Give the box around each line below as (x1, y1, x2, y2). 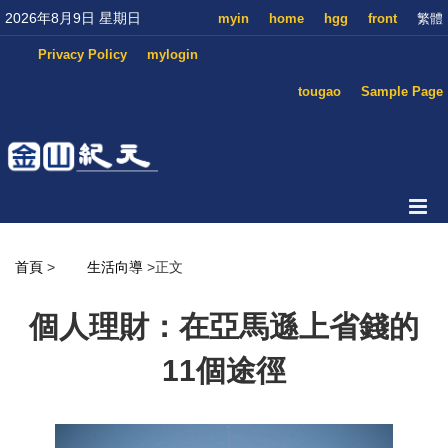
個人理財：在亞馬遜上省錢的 (29, 310, 419, 343)
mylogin (147, 47, 198, 62)
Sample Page (361, 84, 443, 99)
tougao (298, 84, 341, 99)
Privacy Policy (38, 47, 127, 62)
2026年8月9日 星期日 (5, 10, 141, 26)
